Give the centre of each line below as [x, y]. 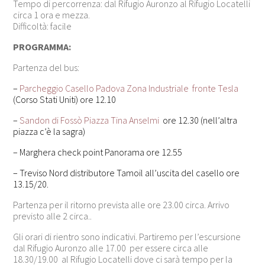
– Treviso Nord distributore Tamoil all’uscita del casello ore [127, 173]
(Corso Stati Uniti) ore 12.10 [66, 100]
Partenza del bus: [46, 68]
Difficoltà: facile [43, 26]
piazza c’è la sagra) [49, 132]
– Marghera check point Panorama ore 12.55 [98, 152]
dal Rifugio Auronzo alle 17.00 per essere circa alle [111, 248]
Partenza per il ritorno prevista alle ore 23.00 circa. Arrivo [122, 205]
